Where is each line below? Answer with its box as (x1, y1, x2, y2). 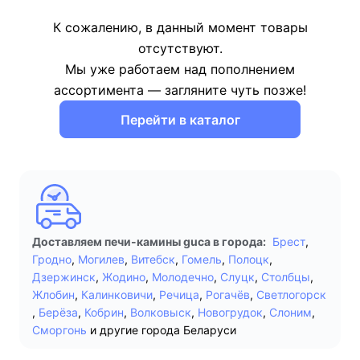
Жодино (102, 270, 145, 284)
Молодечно (152, 270, 214, 284)
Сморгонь (32, 323, 87, 337)
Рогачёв (206, 288, 250, 301)
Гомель (182, 252, 222, 266)
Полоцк (228, 252, 269, 266)
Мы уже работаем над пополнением (65, 61, 295, 77)
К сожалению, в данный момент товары (52, 19, 308, 35)
